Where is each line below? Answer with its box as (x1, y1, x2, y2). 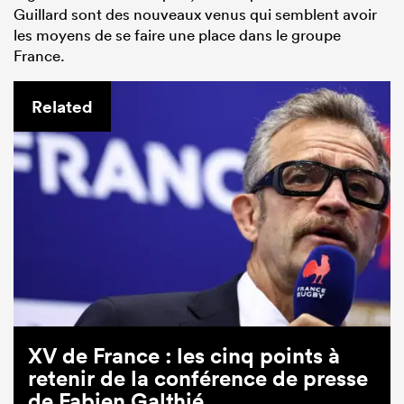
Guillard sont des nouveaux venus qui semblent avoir (14, 4, 377, 23)
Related (32, 94, 93, 118)
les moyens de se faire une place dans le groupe (14, 24, 341, 44)
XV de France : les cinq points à (28, 341, 340, 369)
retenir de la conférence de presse (28, 363, 368, 391)
